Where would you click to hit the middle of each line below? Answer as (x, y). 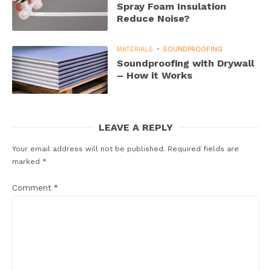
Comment (33, 188)
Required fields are (203, 149)
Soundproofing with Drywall (186, 64)
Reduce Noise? (153, 19)
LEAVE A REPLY (135, 127)
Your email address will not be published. (89, 149)
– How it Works (155, 76)
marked (27, 161)
